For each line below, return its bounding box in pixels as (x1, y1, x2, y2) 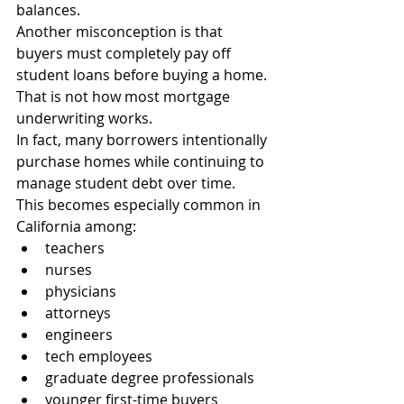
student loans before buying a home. (16, 65, 267, 85)
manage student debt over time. (16, 173, 235, 193)
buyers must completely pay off (16, 43, 234, 63)
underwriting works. (16, 108, 152, 128)
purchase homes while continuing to (16, 151, 268, 171)
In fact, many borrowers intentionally (16, 130, 271, 150)
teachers (45, 238, 105, 258)
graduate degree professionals (45, 368, 254, 388)
